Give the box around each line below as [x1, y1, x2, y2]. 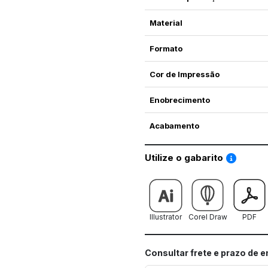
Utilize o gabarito [145, 152, 226, 164]
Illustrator [150, 212, 182, 222]
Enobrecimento [149, 95, 210, 105]
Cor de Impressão [149, 69, 220, 80]
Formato [149, 44, 182, 54]
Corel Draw [188, 212, 227, 222]
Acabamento [149, 121, 199, 131]
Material [149, 18, 182, 28]
